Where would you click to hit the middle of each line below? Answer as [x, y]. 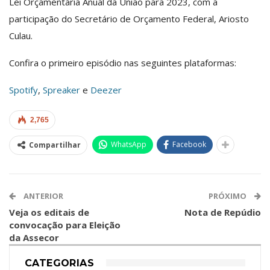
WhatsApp [129, 144]
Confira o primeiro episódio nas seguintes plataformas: [123, 62]
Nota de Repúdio [223, 212]
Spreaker [61, 89]
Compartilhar [55, 145]
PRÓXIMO [228, 196]
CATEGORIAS [59, 263]
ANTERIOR [42, 196]
